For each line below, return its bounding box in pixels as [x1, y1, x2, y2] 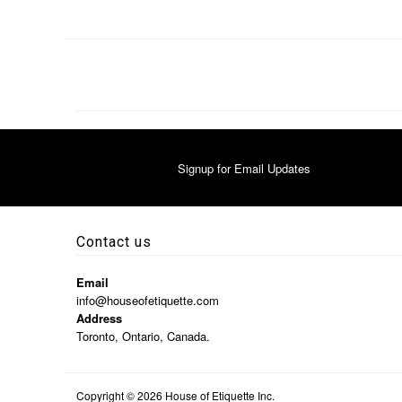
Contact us [75, 233, 152, 251]
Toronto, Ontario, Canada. [75, 328, 210, 345]
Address [75, 310, 122, 328]
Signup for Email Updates [178, 160, 310, 178]
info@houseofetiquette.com [75, 292, 219, 310]
